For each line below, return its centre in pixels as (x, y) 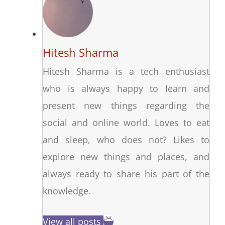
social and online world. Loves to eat (126, 123)
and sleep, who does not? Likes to (126, 140)
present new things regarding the (126, 106)
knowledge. (67, 191)
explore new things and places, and (126, 157)
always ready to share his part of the (126, 174)
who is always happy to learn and (126, 89)
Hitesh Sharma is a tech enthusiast (126, 72)
